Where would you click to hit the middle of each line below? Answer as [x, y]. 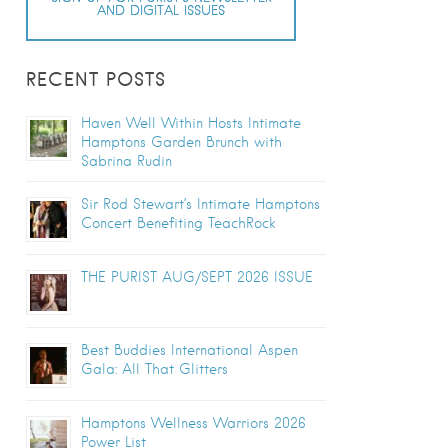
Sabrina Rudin [126, 161]
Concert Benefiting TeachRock [178, 223]
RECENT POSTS [96, 80]
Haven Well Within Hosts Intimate [191, 123]
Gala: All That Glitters [154, 369]
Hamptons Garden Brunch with [181, 142]
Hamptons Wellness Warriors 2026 [193, 423]
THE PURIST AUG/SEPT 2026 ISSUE [197, 277]
